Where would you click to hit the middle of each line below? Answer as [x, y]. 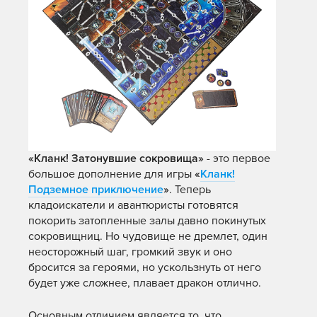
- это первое [237, 158]
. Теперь [190, 190]
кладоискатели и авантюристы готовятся [133, 205]
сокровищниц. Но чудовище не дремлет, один [148, 236]
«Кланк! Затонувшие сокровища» [116, 158]
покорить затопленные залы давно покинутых [147, 221]
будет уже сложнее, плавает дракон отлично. [145, 283]
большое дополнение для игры [111, 174]
